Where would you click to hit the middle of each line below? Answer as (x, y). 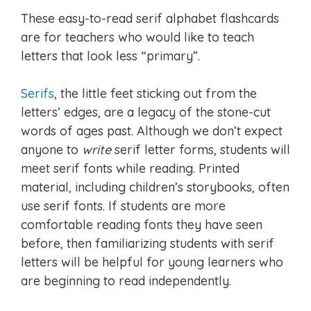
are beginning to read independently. (126, 281)
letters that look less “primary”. (110, 56)
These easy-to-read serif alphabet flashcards (150, 19)
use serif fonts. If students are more (123, 206)
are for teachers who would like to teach (137, 37)
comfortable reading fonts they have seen (142, 225)
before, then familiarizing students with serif (148, 244)
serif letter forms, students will (201, 150)
